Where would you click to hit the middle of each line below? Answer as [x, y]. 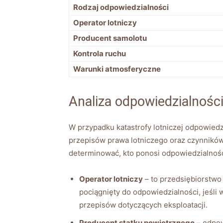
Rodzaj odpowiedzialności [121, 7]
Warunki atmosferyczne [117, 69]
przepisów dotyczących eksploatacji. [143, 205]
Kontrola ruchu [100, 53]
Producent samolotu [110, 38]
